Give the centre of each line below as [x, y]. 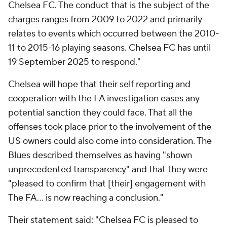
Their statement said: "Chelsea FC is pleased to [103, 220]
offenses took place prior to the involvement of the [110, 127]
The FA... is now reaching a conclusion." [86, 198]
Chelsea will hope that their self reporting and [99, 84]
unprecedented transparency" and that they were [108, 169]
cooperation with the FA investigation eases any [104, 99]
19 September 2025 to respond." [74, 62]
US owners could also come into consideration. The [110, 141]
